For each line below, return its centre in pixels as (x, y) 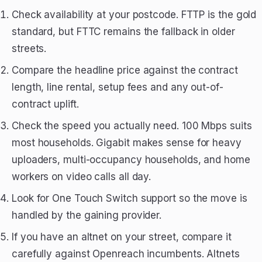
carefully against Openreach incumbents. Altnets (126, 254)
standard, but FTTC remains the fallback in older (123, 32)
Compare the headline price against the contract (125, 70)
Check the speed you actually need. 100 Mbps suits (132, 126)
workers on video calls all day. (82, 177)
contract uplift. (45, 104)
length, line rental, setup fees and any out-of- (118, 87)
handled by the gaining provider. (87, 215)
